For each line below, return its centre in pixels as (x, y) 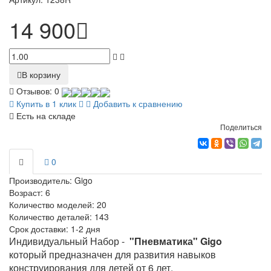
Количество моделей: (53, 204)
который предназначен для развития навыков (113, 254)
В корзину (41, 75)
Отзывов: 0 (38, 91)
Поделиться (241, 126)
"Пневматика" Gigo (176, 241)
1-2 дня (86, 228)
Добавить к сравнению (137, 103)
